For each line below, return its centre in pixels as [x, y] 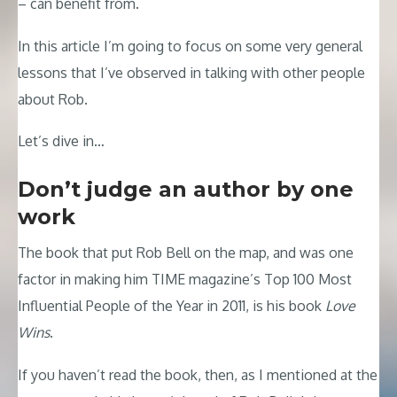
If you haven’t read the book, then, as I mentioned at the [198, 374]
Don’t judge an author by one [186, 190]
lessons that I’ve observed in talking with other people [191, 72]
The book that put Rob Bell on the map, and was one [186, 252]
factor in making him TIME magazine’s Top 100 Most [185, 279]
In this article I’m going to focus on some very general [190, 46]
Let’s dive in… [61, 141]
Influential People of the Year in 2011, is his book [171, 305]
